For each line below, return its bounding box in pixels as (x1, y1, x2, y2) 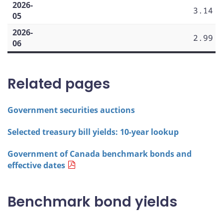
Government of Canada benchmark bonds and (7, 148, 192, 159)
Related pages (7, 74, 110, 94)
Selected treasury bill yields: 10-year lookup (7, 126, 179, 138)
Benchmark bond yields (7, 192, 177, 212)
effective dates (7, 159, 65, 171)
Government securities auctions (7, 105, 135, 116)
